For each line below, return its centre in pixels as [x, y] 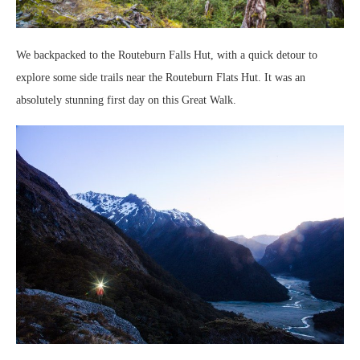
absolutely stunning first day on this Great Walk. [126, 100]
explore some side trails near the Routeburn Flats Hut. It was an [161, 78]
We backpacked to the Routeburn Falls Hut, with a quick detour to [167, 55]
